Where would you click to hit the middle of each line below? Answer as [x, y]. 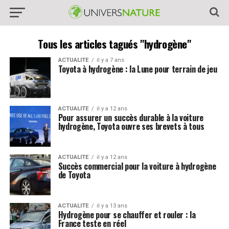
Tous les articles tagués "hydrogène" [114, 44]
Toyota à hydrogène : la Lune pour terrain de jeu [138, 69]
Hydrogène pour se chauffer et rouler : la [127, 215]
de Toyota [74, 175]
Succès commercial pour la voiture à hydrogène [137, 166]
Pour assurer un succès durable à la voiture [131, 118]
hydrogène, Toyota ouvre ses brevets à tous [131, 126]
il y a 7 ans [110, 60]
